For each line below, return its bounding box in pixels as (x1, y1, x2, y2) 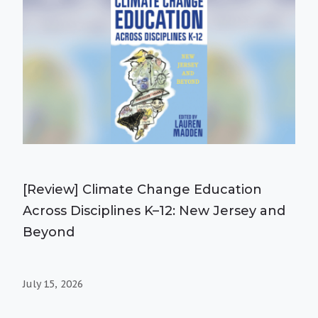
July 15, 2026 (23, 277, 83, 290)
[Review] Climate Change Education (23, 181, 262, 197)
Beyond (23, 224, 75, 240)
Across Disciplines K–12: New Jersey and (23, 202, 285, 219)
